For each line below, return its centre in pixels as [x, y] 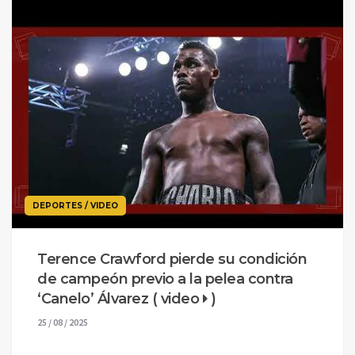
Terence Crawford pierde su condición [172, 259]
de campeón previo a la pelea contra [165, 279]
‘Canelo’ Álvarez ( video [120, 298]
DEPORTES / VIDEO [75, 205]
